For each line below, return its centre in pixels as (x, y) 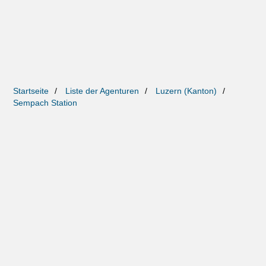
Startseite (31, 91)
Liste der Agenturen (102, 91)
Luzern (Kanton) (186, 91)
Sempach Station (45, 102)
